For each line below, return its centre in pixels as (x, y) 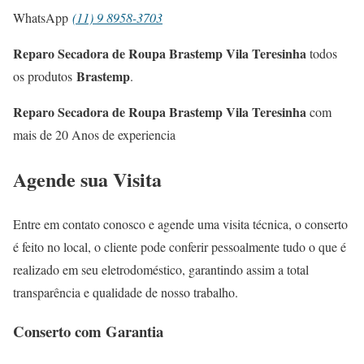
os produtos (45, 76)
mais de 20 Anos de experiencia (94, 134)
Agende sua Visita (87, 179)
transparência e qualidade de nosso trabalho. (126, 292)
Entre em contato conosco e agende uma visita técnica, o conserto (180, 223)
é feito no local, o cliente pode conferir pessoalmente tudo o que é (180, 246)
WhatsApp (43, 17)
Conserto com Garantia (88, 331)
